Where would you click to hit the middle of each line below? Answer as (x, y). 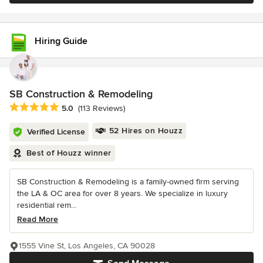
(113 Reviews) (102, 109)
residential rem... (47, 205)
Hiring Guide (61, 41)
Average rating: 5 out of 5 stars (72, 108)
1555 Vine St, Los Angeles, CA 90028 (87, 246)
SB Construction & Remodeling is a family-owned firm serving (128, 182)
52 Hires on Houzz (146, 131)
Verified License (56, 132)
